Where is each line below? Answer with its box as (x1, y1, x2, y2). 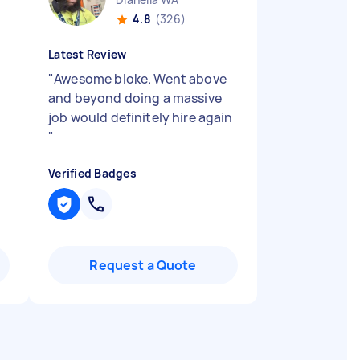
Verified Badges (48, 166, 137, 181)
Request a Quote (89, 256, 197, 274)
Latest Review (48, 47, 127, 62)
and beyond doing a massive (48, 89, 222, 107)
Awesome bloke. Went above (54, 70, 227, 88)
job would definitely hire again (48, 108, 233, 126)
